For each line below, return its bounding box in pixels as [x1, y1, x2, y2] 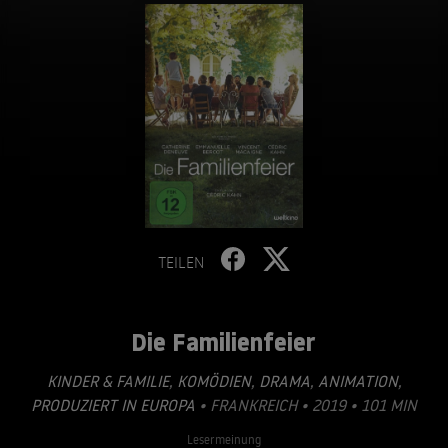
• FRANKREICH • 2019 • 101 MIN [195, 395, 417, 415]
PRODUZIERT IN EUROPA [31, 395, 195, 415]
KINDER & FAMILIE [46, 371, 169, 391]
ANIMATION [313, 371, 398, 391]
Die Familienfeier [130, 325, 315, 359]
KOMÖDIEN [172, 371, 251, 391]
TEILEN [158, 252, 204, 272]
